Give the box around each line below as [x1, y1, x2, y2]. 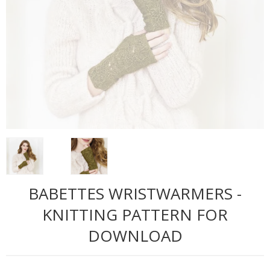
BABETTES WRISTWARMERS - [28, 182, 242, 204]
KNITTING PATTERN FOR [42, 203, 228, 225]
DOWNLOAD [87, 224, 183, 246]
